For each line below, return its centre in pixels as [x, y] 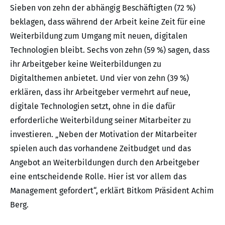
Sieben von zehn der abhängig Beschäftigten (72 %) [103, 8]
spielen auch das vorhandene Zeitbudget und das [100, 148]
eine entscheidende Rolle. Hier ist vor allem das [98, 176]
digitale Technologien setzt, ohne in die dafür [93, 106]
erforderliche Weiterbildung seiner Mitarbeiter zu [100, 120]
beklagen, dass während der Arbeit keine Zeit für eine [108, 22]
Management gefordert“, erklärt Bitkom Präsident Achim [112, 190]
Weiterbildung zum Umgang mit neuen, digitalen [99, 36]
